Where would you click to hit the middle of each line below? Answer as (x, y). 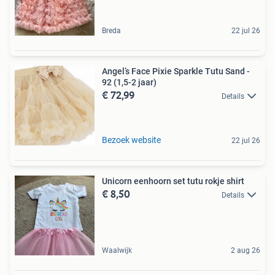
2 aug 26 (246, 250)
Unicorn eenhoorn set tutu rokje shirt (173, 181)
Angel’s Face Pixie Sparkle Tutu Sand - (176, 71)
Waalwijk (117, 250)
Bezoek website (131, 140)
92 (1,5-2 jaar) (129, 82)
